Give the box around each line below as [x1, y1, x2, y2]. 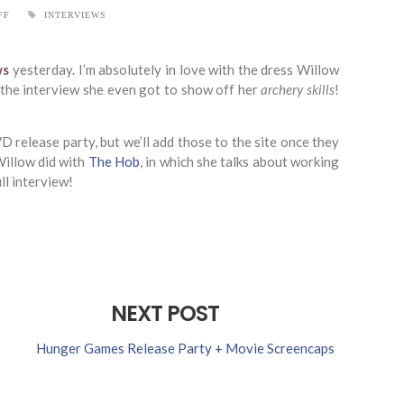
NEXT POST [111, 298, 220, 328]
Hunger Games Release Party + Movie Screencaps [36, 340, 335, 356]
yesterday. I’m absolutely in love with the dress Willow [9, 61, 340, 78]
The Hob [87, 153, 140, 170]
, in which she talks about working [139, 153, 340, 170]
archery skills [261, 81, 335, 97]
